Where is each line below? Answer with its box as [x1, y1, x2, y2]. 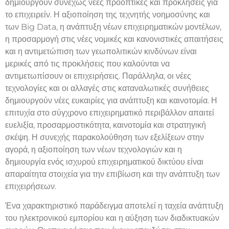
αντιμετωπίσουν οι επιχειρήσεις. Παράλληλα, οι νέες [5, 71, 191, 81]
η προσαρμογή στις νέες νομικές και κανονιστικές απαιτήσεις [5, 34, 223, 44]
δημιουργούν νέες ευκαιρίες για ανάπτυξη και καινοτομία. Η [5, 95, 217, 105]
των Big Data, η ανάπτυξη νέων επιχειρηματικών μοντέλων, [5, 21, 221, 32]
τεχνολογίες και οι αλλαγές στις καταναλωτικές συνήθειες [5, 83, 209, 93]
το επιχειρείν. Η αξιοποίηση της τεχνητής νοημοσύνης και [5, 9, 210, 19]
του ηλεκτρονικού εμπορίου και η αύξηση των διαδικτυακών [5, 213, 219, 223]
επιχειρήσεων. [5, 181, 56, 191]
